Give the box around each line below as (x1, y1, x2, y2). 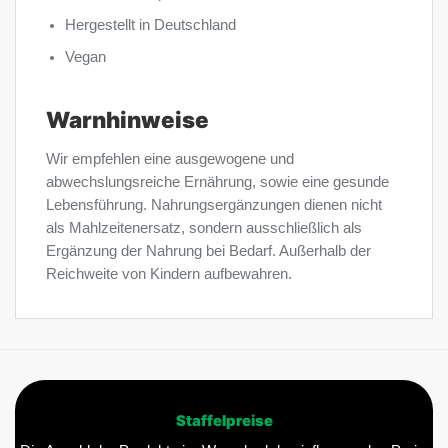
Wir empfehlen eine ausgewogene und (46, 151, 294, 168)
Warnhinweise (46, 106, 209, 134)
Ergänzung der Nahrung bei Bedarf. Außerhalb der (46, 243, 371, 260)
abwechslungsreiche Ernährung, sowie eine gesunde (46, 174, 389, 191)
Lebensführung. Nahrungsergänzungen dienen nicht (46, 197, 382, 214)
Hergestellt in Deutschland (65, 16, 237, 33)
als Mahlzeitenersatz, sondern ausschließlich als (46, 220, 362, 237)
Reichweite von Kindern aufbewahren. (46, 266, 292, 283)
